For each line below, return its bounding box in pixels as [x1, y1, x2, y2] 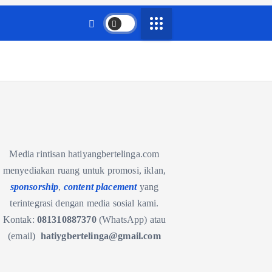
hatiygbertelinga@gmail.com [40, 231, 161, 241]
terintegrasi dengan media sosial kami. [10, 198, 159, 208]
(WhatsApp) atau [98, 214, 166, 225]
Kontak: [2, 214, 37, 225]
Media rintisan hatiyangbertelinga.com [9, 149, 160, 159]
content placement [63, 182, 137, 192]
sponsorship [10, 182, 59, 192]
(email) [8, 231, 41, 241]
